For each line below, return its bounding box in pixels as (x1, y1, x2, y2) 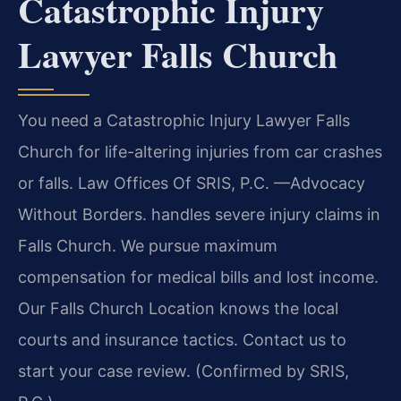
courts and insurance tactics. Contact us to (18, 329, 346, 349)
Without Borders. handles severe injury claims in (18, 204, 380, 224)
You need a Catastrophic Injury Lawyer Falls (18, 110, 350, 130)
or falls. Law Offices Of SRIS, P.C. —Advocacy (18, 173, 365, 192)
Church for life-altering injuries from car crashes (18, 141, 382, 161)
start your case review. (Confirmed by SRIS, (18, 361, 349, 380)
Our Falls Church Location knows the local (18, 298, 338, 318)
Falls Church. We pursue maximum (18, 235, 277, 255)
